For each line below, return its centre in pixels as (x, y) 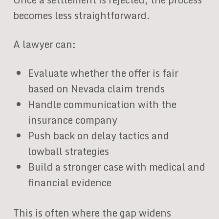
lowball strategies (68, 151)
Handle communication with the (102, 104)
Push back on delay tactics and (98, 136)
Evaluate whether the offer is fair (103, 73)
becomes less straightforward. (81, 15)
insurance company (72, 120)
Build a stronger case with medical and (116, 167)
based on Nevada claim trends (96, 89)
